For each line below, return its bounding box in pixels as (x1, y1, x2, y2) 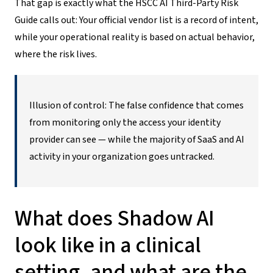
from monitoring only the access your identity (29, 115, 221, 129)
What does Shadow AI (15, 202, 214, 234)
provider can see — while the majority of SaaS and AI (29, 132, 244, 146)
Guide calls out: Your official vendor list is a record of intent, (15, 13, 258, 27)
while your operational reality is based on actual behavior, (15, 30, 255, 44)
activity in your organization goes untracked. (29, 149, 214, 163)
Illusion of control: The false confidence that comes (29, 98, 244, 112)
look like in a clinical (15, 229, 201, 261)
